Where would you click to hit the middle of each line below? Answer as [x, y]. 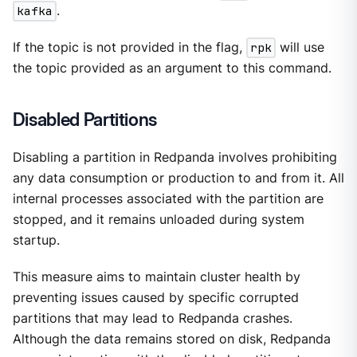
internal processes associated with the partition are [168, 198]
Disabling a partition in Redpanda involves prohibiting [175, 157]
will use [300, 48]
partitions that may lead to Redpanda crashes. [152, 318]
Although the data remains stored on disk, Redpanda [171, 339]
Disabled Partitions [85, 119]
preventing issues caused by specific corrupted [155, 297]
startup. [36, 240]
